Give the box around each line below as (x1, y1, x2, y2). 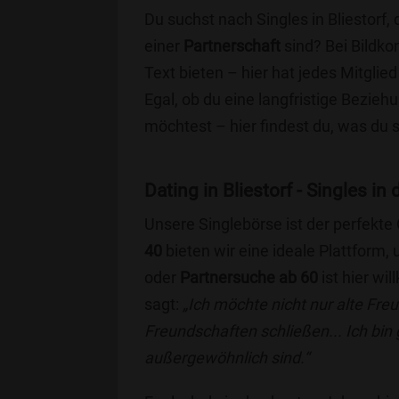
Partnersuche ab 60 (180, 268, 318, 287)
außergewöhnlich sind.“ (144, 348, 309, 367)
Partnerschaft (183, 37, 281, 55)
